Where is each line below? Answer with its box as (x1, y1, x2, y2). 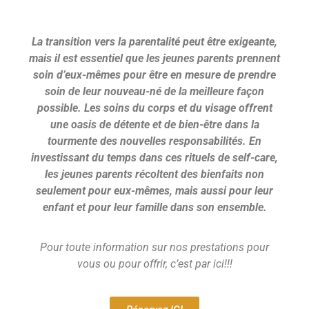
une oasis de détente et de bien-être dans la (50, 117, 259, 131)
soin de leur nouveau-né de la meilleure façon (45, 84, 264, 98)
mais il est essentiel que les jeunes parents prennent (29, 51, 280, 65)
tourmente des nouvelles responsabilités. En (48, 134, 261, 148)
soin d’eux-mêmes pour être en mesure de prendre (33, 68, 276, 81)
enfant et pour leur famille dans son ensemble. (42, 200, 267, 214)
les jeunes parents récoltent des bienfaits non (45, 167, 264, 181)
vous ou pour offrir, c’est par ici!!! (77, 257, 232, 271)
